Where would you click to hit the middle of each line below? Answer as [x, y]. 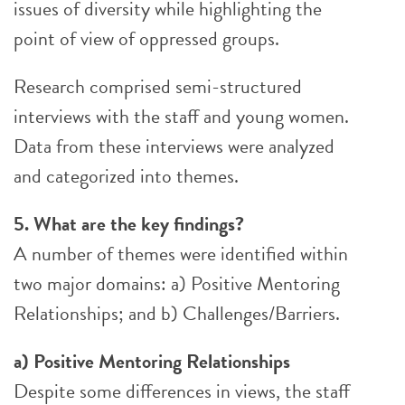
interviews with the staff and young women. [181, 116]
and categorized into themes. [126, 176]
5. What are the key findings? [129, 224]
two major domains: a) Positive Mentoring [177, 283]
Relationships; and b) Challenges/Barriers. [177, 313]
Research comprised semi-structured [158, 86]
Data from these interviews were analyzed [174, 146]
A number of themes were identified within [181, 254]
